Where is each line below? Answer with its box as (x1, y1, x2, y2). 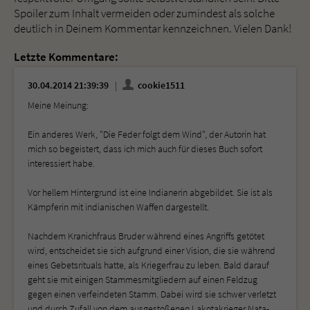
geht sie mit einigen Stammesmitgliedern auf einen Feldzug (28, 273, 257, 286)
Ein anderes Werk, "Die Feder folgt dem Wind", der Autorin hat (28, 127, 266, 140)
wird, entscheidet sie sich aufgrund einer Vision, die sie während (28, 244, 275, 257)
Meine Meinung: (28, 98, 89, 111)
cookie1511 (136, 78, 185, 91)
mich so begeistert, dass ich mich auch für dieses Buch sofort (28, 142, 262, 155)
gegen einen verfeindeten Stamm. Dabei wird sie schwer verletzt (28, 287, 276, 300)
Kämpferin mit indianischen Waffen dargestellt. (28, 200, 209, 213)
